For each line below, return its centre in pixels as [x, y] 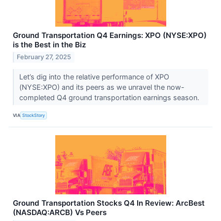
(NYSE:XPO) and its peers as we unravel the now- [102, 87]
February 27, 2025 [44, 57]
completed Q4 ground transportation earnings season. [110, 98]
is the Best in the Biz [50, 44]
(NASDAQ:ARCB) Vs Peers [60, 213]
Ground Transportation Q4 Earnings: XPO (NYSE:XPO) [110, 35]
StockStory [34, 115]
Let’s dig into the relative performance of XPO [94, 77]
